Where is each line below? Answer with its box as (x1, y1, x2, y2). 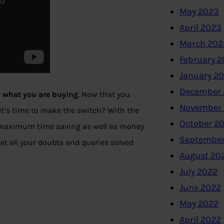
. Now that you (78, 89, 130, 99)
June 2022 (179, 182, 221, 193)
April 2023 (179, 22, 222, 33)
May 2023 (179, 6, 219, 17)
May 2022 (179, 198, 219, 209)
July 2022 (179, 166, 218, 177)
